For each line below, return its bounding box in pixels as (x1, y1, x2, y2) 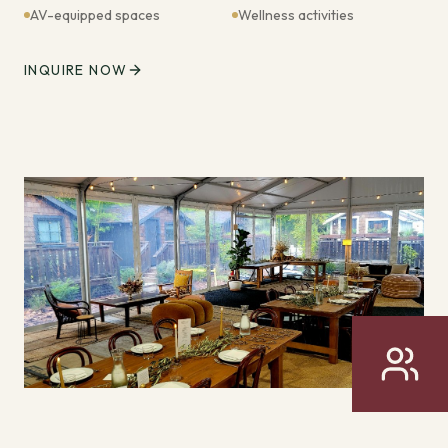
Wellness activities (238, 5, 354, 24)
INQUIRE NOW (24, 60, 128, 79)
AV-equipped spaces (30, 5, 160, 24)
